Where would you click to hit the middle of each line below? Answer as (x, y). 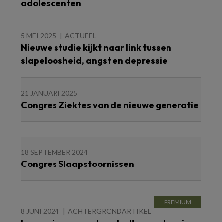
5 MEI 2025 (38, 36)
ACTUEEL (81, 36)
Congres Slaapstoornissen (78, 164)
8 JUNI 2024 (40, 211)
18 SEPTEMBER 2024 (54, 152)
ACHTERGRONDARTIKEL (110, 211)
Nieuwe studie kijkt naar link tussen (96, 48)
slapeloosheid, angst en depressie (94, 61)
